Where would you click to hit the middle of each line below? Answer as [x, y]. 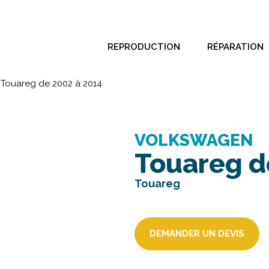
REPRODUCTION [144, 47]
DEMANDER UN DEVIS [197, 234]
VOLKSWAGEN [194, 140]
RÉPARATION [235, 47]
